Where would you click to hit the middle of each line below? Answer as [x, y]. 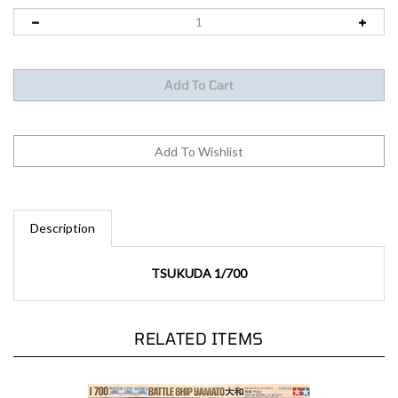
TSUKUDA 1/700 [199, 254]
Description [63, 209]
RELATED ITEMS [199, 319]
